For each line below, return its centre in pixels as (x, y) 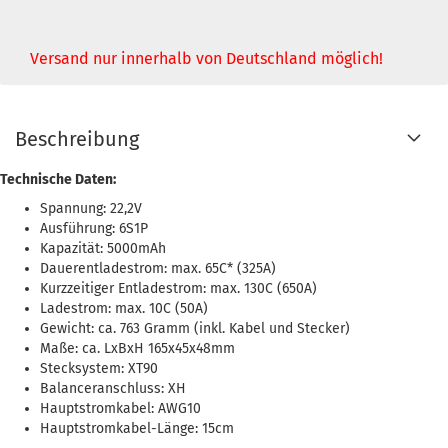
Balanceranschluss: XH (113, 388)
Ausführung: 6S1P (94, 228)
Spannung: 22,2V (91, 208)
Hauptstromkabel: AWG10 (120, 408)
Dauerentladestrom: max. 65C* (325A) (158, 268)
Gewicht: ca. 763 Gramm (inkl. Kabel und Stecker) (195, 328)
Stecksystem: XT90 (99, 368)
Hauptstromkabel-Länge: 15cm (137, 428)
